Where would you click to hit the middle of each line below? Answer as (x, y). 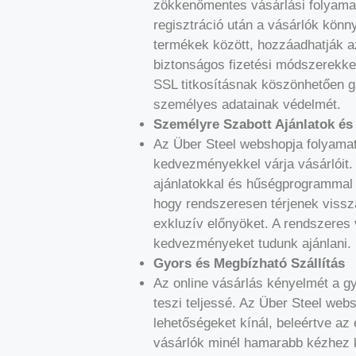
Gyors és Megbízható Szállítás (249, 263)
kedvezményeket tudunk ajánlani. (252, 243)
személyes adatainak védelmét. (247, 104)
